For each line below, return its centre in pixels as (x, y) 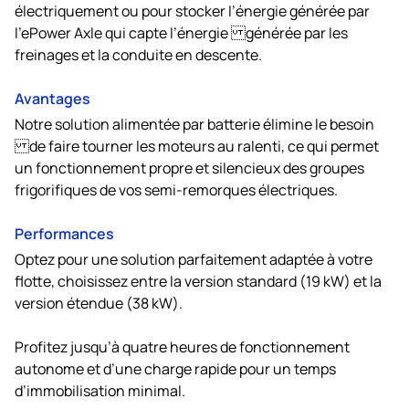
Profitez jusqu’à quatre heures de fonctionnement (182, 346)
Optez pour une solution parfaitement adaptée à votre (194, 258)
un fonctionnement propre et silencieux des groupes (189, 167)
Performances (64, 232)
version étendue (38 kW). (99, 302)
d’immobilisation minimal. (100, 389)
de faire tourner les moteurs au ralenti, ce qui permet (197, 145)
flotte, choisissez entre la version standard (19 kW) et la (198, 280)
